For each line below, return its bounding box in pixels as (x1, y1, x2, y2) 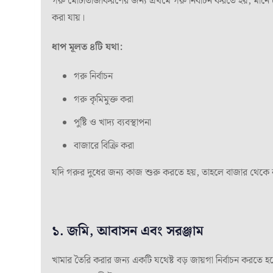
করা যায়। (52, 10, 85, 26)
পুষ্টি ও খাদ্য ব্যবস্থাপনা (74, 115, 151, 130)
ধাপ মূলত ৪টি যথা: (52, 39, 122, 55)
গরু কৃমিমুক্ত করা (74, 91, 133, 107)
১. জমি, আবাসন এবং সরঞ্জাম (52, 220, 204, 242)
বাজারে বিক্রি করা (74, 138, 134, 154)
